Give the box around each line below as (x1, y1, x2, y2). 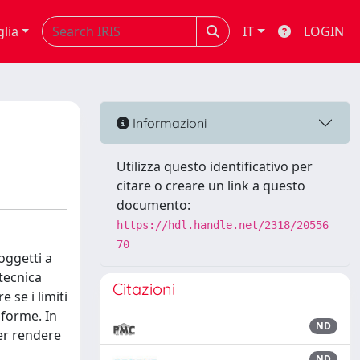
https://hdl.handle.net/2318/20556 (117, 219, 329, 231)
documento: (117, 196, 190, 214)
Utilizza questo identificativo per (117, 157, 313, 175)
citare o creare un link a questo (117, 177, 305, 194)
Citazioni (112, 279, 175, 299)
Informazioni (129, 114, 207, 131)
